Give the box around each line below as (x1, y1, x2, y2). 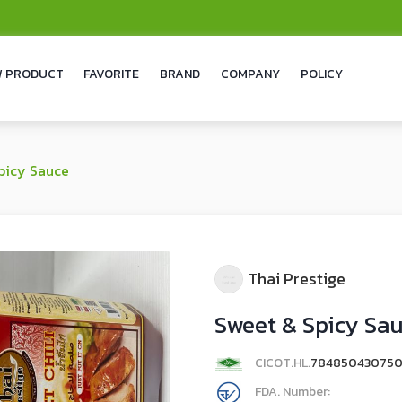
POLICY (300, 65, 343, 83)
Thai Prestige (248, 267, 345, 291)
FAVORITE (83, 65, 140, 83)
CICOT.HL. (252, 354, 310, 373)
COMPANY (220, 65, 280, 83)
